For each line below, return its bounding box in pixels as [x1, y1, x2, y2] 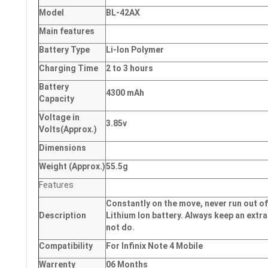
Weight [39, 162, 68, 171]
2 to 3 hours [106, 63, 154, 73]
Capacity [39, 94, 77, 103]
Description [39, 211, 89, 220]
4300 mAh [106, 88, 145, 98]
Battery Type [39, 45, 92, 54]
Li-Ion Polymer [106, 45, 165, 54]
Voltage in [39, 112, 80, 122]
